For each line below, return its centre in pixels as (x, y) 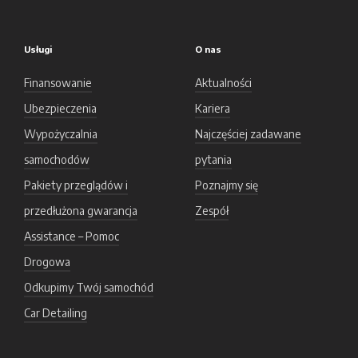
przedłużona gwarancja (81, 211)
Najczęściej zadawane (248, 134)
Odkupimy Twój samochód (89, 287)
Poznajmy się (227, 185)
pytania (213, 159)
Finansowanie (58, 83)
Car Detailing (56, 313)
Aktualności (223, 83)
